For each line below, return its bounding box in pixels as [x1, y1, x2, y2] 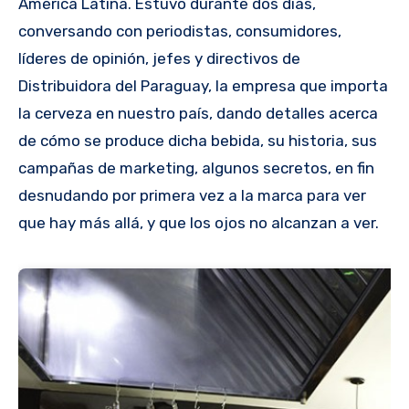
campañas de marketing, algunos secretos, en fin [18, 158, 374, 177]
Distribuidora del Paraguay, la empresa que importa [18, 76, 388, 95]
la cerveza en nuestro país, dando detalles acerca [18, 103, 378, 122]
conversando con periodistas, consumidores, [18, 21, 341, 40]
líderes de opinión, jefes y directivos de [18, 48, 300, 68]
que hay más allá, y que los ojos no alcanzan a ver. [18, 213, 379, 232]
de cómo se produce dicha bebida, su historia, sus [18, 131, 377, 150]
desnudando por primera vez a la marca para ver [18, 185, 366, 204]
